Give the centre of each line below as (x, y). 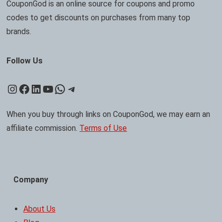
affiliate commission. (43, 128)
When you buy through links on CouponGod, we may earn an (109, 114)
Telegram (91, 88)
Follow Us (25, 60)
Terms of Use (103, 128)
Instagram (34, 88)
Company (30, 179)
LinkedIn (53, 88)
